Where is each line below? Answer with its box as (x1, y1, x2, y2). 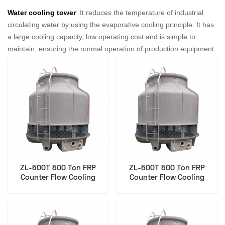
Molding (153, 193, 181, 201)
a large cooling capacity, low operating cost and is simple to (8, 32, 195, 41)
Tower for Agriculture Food (11, 184, 105, 191)
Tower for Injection (134, 184, 200, 191)
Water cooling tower (8, 8, 76, 17)
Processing (38, 193, 78, 201)
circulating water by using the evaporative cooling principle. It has (8, 20, 214, 29)
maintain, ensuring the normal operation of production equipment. (8, 44, 216, 53)
